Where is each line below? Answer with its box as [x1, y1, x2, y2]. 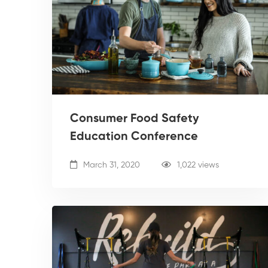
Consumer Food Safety [70, 112, 199, 125]
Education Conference [70, 130, 198, 143]
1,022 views [177, 160, 219, 169]
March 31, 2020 [81, 160, 140, 169]
